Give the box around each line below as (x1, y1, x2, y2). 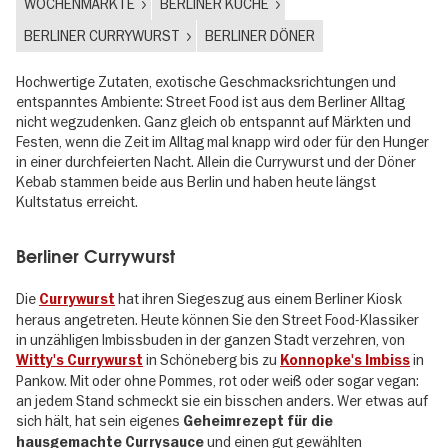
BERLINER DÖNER (204, 26, 315, 45)
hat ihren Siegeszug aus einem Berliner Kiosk (115, 289, 402, 308)
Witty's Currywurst (16, 351, 143, 369)
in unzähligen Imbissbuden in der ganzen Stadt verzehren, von (16, 330, 405, 349)
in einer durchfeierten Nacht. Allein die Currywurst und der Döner (16, 152, 416, 171)
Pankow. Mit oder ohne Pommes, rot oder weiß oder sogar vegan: (16, 371, 419, 390)
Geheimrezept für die (183, 412, 333, 430)
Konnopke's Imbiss (280, 351, 410, 369)
